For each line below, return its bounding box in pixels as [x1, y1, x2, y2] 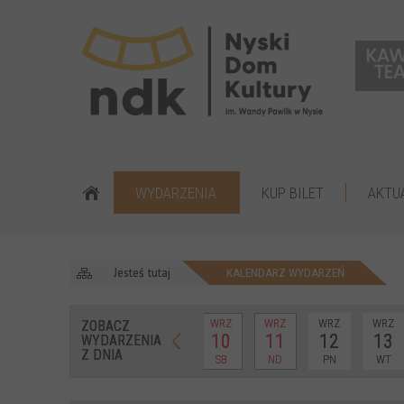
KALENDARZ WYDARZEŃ [225, 266, 344, 280]
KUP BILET [261, 183, 324, 202]
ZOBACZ [80, 317, 130, 335]
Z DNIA [80, 346, 123, 363]
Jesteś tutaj [113, 264, 170, 280]
